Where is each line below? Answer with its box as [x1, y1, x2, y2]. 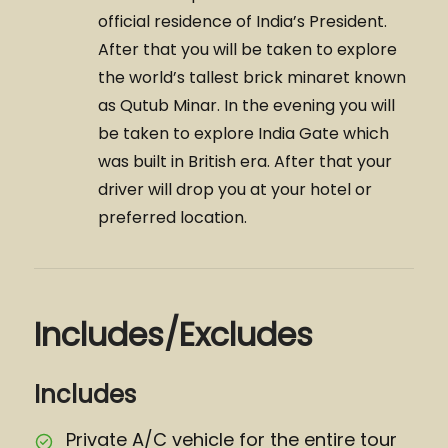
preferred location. [98, 206, 247, 229]
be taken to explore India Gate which [98, 122, 389, 145]
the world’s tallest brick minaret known [98, 66, 406, 89]
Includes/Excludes [34, 312, 313, 357]
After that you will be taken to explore [98, 38, 397, 61]
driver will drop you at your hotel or [98, 178, 372, 201]
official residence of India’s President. [98, 10, 387, 33]
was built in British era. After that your [98, 150, 392, 173]
